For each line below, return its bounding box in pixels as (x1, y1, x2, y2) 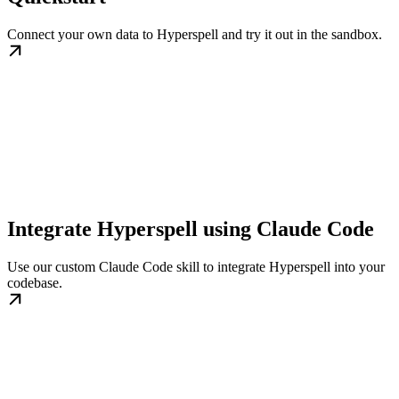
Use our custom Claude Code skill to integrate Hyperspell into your (7, 259, 385, 275)
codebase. (7, 275, 62, 291)
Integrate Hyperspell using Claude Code (7, 217, 374, 241)
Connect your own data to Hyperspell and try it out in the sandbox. (7, 27, 382, 43)
